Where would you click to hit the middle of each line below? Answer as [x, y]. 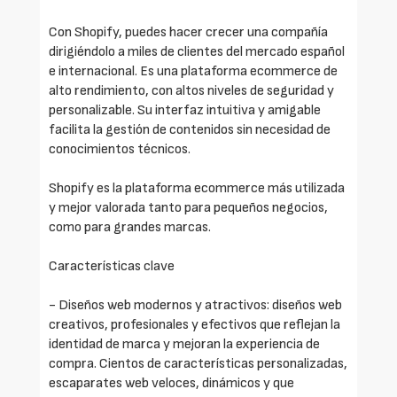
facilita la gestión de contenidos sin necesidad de [190, 129]
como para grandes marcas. [130, 227]
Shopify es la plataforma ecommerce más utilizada [197, 188]
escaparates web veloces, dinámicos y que [171, 383]
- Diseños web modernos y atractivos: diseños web [195, 305]
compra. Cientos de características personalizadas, [198, 363]
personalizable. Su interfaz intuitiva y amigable [185, 110]
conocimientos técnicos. [120, 149]
